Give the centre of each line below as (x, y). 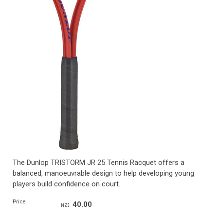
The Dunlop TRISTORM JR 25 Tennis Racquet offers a (99, 163)
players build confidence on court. (66, 184)
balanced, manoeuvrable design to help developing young (103, 173)
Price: (20, 202)
